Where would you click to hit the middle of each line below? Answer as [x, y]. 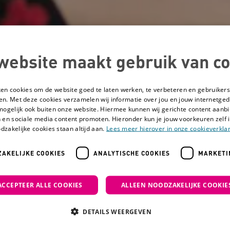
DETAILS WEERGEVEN [117, 212]
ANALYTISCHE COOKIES [132, 153]
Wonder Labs [95, 196]
